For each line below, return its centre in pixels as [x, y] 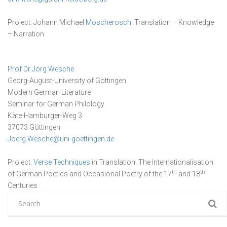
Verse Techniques [62, 162]
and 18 [188, 174]
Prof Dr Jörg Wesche [41, 69]
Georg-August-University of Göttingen [67, 81]
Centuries [23, 185]
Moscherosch [108, 22]
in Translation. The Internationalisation [152, 162]
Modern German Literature [49, 92]
